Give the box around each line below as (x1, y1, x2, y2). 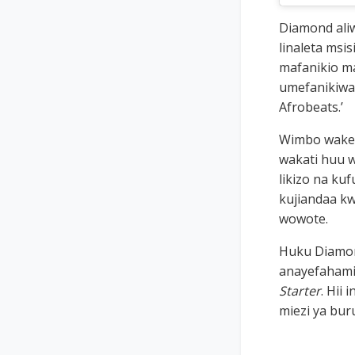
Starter (279, 281, 321, 300)
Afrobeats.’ (279, 97, 343, 116)
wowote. (279, 209, 328, 227)
